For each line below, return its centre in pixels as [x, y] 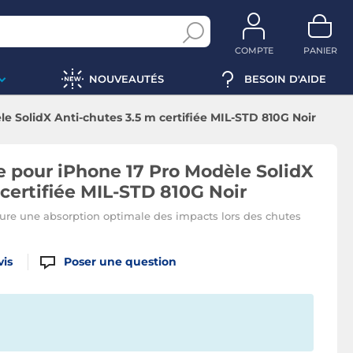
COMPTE [254, 50]
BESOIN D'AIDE [285, 78]
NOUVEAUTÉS [126, 78]
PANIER [320, 50]
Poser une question [121, 262]
